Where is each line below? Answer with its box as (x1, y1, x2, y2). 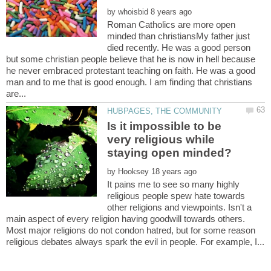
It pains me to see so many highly (107, 179, 240, 190)
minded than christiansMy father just (107, 30, 250, 41)
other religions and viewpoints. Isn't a (107, 202, 252, 213)
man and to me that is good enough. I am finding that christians (6, 76, 252, 87)
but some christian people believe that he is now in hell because (6, 53, 255, 64)
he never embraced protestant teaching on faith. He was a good (6, 65, 255, 76)
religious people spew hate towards (107, 191, 246, 201)
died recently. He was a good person (107, 42, 251, 53)
